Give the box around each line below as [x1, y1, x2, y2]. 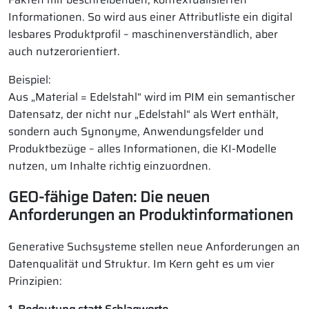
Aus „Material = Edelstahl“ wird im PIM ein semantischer [8, 88, 295, 106]
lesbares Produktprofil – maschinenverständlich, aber [8, 26, 278, 43]
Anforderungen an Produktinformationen [8, 203, 293, 227]
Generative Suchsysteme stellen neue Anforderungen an [8, 238, 300, 255]
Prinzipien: [8, 272, 62, 290]
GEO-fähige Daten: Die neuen [8, 185, 210, 209]
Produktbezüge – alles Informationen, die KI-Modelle [8, 140, 277, 157]
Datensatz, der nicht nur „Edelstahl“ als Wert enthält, [8, 106, 279, 123]
